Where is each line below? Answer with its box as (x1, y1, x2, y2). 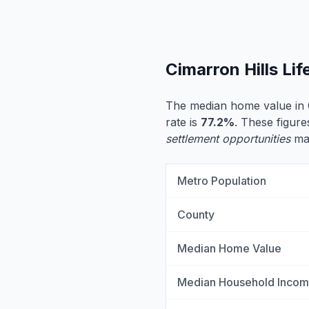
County (177, 208, 215, 221)
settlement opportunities (166, 132, 290, 146)
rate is (166, 115, 201, 129)
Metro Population (177, 174, 266, 188)
